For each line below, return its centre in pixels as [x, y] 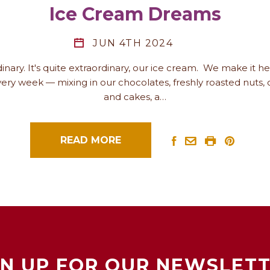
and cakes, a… [135, 96]
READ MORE [90, 140]
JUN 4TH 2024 [133, 43]
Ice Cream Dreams [135, 14]
